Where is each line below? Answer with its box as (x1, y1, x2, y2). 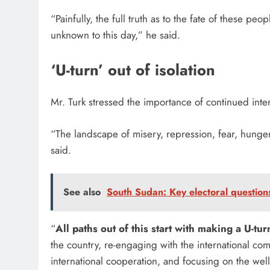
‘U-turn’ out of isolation (51, 58, 220, 81)
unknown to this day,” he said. (51, 28, 183, 43)
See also (63, 185, 101, 199)
